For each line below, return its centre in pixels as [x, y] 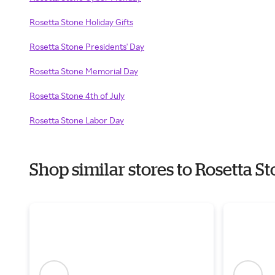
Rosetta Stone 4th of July [77, 95]
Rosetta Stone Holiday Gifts [81, 22]
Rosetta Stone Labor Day [77, 120]
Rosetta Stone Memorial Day [84, 71]
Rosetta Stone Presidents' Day [87, 46]
